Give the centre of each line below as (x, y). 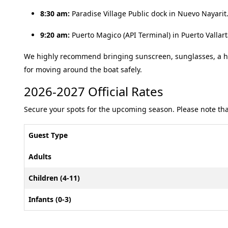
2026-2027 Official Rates (94, 91)
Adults (40, 156)
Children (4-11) (54, 178)
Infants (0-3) (50, 199)
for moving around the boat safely (82, 69)
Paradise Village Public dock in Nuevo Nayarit (148, 13)
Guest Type (48, 135)
